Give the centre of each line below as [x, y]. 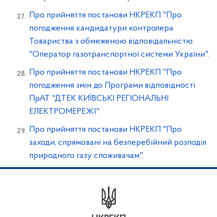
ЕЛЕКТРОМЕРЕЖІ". [65, 112]
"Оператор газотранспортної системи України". [119, 54]
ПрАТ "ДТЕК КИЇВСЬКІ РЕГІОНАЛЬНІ [99, 99]
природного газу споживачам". [86, 156]
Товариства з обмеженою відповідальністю [111, 41]
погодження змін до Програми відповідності [112, 85]
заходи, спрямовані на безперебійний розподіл [118, 143]
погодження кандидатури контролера [101, 28]
